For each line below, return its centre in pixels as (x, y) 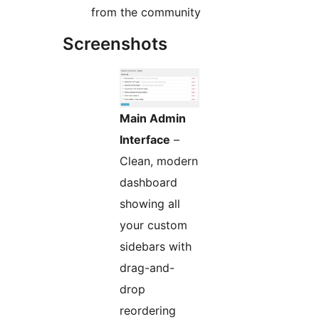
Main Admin (153, 118)
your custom (153, 225)
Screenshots (115, 43)
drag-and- (147, 267)
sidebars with (156, 246)
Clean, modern (159, 161)
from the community (146, 12)
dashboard (148, 182)
